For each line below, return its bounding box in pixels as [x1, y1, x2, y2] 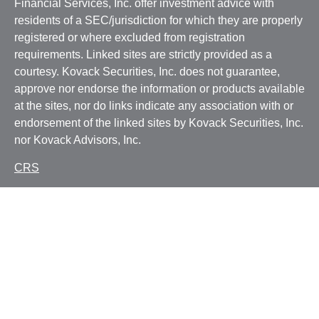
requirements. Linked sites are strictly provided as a [14, 48, 272, 61]
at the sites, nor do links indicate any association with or [14, 100, 293, 112]
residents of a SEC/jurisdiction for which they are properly [14, 14, 303, 26]
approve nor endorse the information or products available [14, 83, 305, 95]
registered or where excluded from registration [14, 31, 245, 43]
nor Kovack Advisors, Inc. [14, 134, 141, 146]
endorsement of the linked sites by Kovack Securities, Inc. [14, 117, 303, 129]
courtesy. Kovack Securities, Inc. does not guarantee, [14, 66, 280, 78]
